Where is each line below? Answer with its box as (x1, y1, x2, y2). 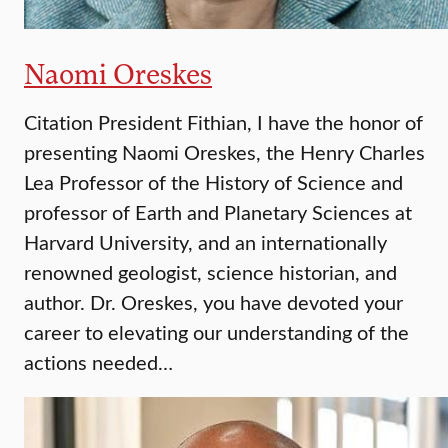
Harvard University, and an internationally (24, 228, 387, 256)
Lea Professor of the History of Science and (24, 168, 403, 196)
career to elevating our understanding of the (24, 318, 409, 346)
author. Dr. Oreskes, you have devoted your (24, 288, 403, 316)
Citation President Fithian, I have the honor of (24, 108, 423, 136)
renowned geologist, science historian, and (24, 258, 397, 286)
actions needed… (24, 348, 173, 376)
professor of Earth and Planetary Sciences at (24, 198, 412, 226)
